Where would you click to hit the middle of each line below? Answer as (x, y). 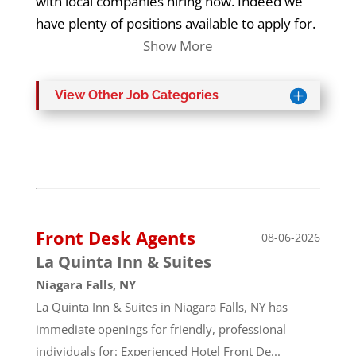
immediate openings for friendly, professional (161, 329)
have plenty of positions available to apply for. (177, 23)
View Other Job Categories (136, 95)
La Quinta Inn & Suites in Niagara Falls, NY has (161, 306)
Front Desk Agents (115, 237)
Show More (178, 45)
